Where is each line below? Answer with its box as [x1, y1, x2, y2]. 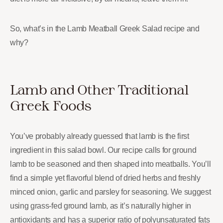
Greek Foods [10, 98, 92, 113]
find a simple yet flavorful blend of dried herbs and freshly [10, 174, 201, 182]
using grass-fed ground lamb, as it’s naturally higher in [10, 202, 192, 210]
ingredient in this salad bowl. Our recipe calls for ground [10, 146, 197, 154]
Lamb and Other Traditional [10, 82, 189, 97]
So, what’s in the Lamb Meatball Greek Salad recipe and [10, 24, 200, 33]
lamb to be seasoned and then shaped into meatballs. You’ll [10, 160, 211, 168]
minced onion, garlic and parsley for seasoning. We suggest [10, 188, 211, 196]
